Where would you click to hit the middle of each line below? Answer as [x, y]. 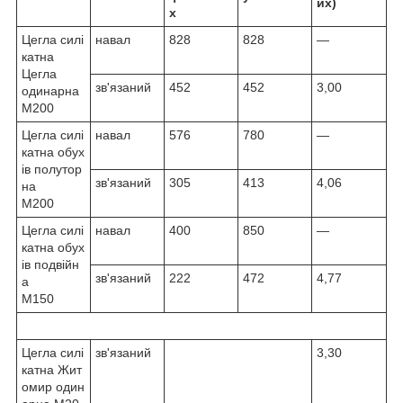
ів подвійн [50, 265]
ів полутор [52, 170]
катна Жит [52, 370]
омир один [53, 387]
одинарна [50, 91]
